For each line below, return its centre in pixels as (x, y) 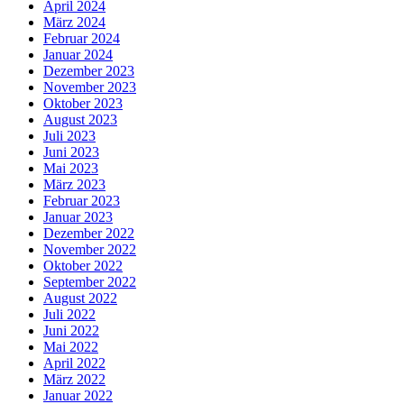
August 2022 (80, 298)
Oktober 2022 (83, 265)
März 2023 (74, 184)
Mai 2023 (71, 168)
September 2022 (90, 281)
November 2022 (90, 249)
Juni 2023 (71, 151)
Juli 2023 (69, 135)
